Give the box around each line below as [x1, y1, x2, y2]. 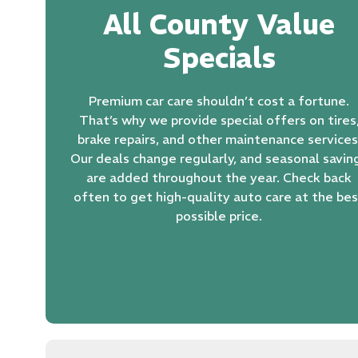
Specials [162, 40, 276, 75]
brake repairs [77, 130, 156, 147]
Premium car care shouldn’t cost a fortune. [89, 92, 350, 109]
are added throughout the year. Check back [86, 169, 352, 185]
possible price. [176, 207, 263, 224]
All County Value [103, 6, 336, 42]
